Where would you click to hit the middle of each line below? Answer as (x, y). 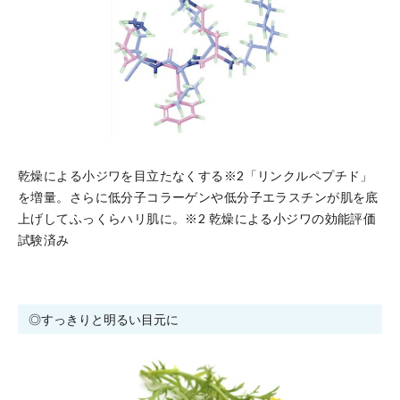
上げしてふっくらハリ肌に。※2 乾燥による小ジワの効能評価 (197, 219)
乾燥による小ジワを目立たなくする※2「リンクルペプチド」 (196, 176)
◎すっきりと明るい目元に (104, 320)
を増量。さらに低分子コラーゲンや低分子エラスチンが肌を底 (198, 197)
